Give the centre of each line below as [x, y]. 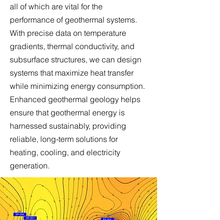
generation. [30, 165]
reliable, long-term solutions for [64, 139]
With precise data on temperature [68, 33]
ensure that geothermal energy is [67, 112]
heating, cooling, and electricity [65, 152]
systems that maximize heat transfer [72, 73]
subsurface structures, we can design [76, 59]
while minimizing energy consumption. [77, 86]
